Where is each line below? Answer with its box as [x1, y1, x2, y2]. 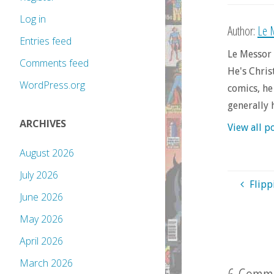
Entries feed [20, 34, 72, 48]
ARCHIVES [20, 117, 66, 131]
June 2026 [20, 190, 63, 204]
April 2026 [20, 234, 63, 248]
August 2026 [20, 146, 74, 160]
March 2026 [20, 256, 73, 270]
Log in [20, 12, 46, 26]
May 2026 [20, 212, 63, 226]
